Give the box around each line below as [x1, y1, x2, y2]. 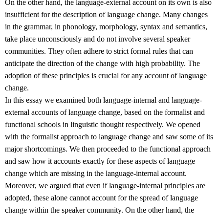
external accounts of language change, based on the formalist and [5, 108, 205, 117]
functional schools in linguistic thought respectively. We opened [5, 120, 200, 129]
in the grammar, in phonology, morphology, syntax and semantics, [5, 22, 207, 31]
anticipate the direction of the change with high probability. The [5, 59, 200, 68]
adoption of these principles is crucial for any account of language [5, 71, 207, 80]
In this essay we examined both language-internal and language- [5, 96, 202, 105]
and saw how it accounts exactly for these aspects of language [5, 157, 195, 166]
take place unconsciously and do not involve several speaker [5, 35, 190, 44]
